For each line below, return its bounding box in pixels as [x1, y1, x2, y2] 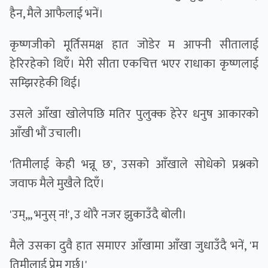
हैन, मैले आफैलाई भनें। [10, 4, 103, 25]
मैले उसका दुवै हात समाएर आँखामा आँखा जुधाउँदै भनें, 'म [10, 236, 258, 257]
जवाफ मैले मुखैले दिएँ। [10, 173, 105, 194]
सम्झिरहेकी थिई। [10, 73, 81, 94]
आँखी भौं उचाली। [10, 123, 82, 144]
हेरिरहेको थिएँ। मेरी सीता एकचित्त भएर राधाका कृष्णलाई [10, 54, 258, 75]
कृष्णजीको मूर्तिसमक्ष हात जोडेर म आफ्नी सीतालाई [10, 35, 258, 56]
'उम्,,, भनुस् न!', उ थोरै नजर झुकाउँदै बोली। [10, 205, 187, 226]
